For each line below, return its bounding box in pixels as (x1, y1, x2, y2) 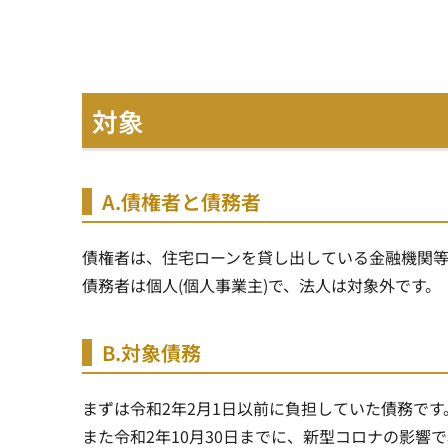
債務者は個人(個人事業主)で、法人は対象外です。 (82, 272, 441, 297)
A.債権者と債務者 (102, 186, 261, 216)
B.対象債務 (102, 337, 201, 367)
